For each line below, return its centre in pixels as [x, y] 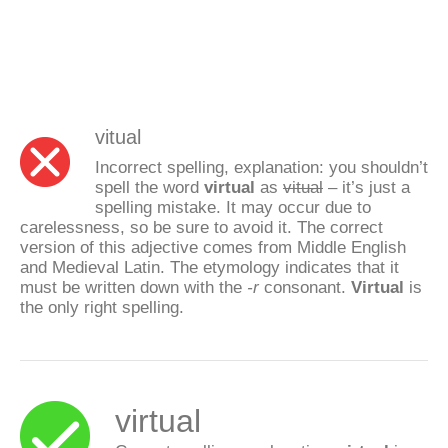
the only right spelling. [102, 307]
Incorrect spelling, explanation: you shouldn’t [261, 167]
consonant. [305, 287]
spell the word [149, 187]
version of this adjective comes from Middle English [213, 247]
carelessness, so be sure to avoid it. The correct [201, 227]
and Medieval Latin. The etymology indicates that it [209, 267]
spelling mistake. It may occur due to [233, 207]
